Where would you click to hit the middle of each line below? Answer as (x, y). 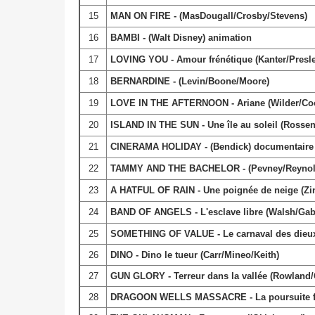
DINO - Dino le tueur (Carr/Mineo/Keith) (194, 255)
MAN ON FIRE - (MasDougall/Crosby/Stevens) (208, 15)
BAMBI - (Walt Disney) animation (181, 37)
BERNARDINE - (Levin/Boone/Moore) (189, 81)
